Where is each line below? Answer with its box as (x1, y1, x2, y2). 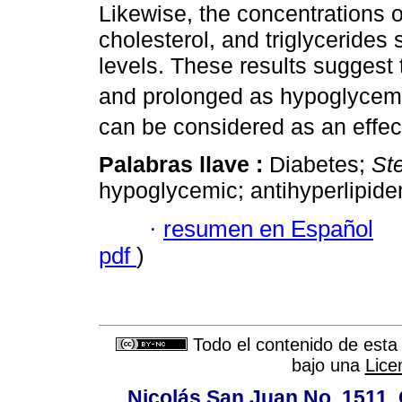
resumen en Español (163, 215, 373, 241)
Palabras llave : (99, 152, 269, 178)
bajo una (291, 355, 365, 376)
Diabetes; (269, 152, 371, 178)
